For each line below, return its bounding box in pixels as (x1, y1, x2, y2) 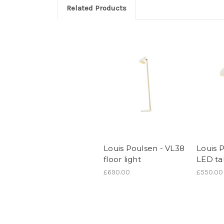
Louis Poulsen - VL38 (103, 143, 184, 153)
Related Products (66, 3, 126, 12)
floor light (103, 154, 141, 164)
